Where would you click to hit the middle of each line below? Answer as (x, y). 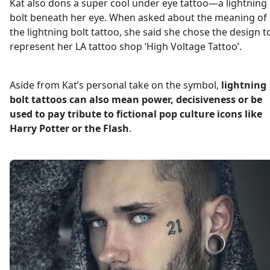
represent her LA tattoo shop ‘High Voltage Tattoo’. (126, 46)
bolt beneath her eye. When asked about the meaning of (138, 17)
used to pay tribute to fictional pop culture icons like (136, 114)
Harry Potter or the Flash (69, 128)
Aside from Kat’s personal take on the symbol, (115, 85)
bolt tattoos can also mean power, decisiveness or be (136, 99)
